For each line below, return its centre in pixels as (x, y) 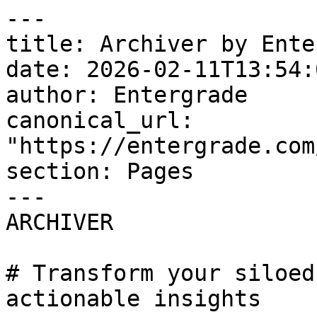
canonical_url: (100, 120)
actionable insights (133, 299)
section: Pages (100, 171)
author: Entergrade (127, 95)
